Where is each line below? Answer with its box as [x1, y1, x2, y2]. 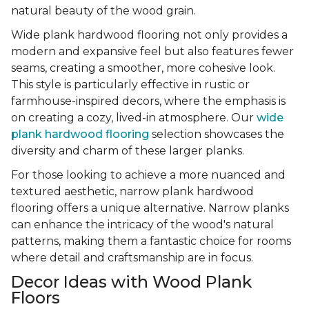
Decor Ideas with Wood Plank [11, 272, 252, 292]
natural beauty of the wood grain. [11, 4, 196, 18]
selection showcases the [149, 128, 284, 141]
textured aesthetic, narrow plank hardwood [11, 185, 254, 199]
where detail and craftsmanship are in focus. [11, 251, 253, 265]
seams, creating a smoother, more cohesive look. [11, 61, 275, 75]
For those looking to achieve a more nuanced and [11, 168, 286, 182]
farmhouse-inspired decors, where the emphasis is [11, 94, 286, 108]
